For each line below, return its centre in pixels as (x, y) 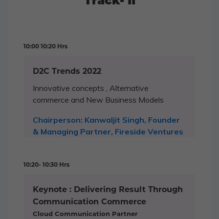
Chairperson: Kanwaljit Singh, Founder (106, 120)
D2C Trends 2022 (67, 71)
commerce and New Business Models (98, 100)
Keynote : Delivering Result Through (108, 190)
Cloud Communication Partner (85, 214)
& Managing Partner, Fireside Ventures (108, 132)
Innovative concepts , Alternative (91, 88)
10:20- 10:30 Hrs (46, 165)
